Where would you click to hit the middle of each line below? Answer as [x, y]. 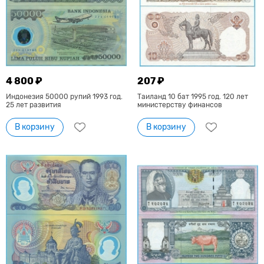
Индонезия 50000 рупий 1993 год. [64, 97]
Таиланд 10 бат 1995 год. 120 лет [192, 97]
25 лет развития [34, 105]
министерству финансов [179, 105]
